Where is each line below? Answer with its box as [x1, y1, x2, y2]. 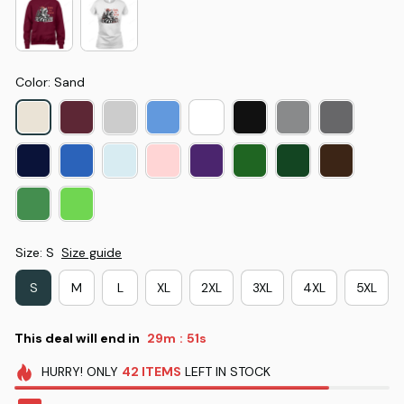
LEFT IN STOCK [180, 363, 271, 381]
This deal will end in [14, 329, 140, 346]
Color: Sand [15, 74, 85, 91]
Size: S [15, 244, 54, 262]
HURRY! [41, 363, 83, 381]
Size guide [61, 244, 122, 262]
